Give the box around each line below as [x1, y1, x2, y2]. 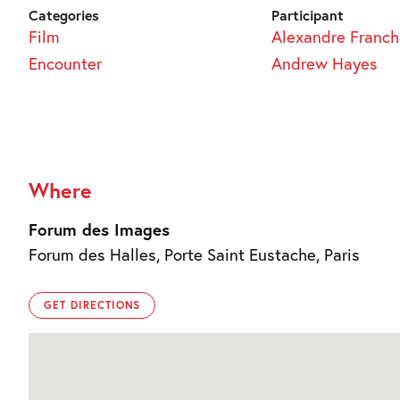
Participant [271, 4, 344, 24]
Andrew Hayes [271, 52, 378, 74]
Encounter [29, 52, 102, 74]
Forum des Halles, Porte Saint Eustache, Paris [29, 243, 360, 265]
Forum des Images [29, 218, 170, 240]
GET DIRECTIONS [44, 297, 141, 312]
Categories [29, 4, 99, 24]
